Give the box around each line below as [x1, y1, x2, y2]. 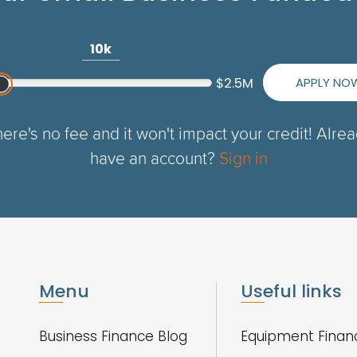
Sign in [218, 146, 268, 169]
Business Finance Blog [39, 327, 187, 346]
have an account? [89, 146, 219, 169]
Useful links [241, 279, 343, 304]
